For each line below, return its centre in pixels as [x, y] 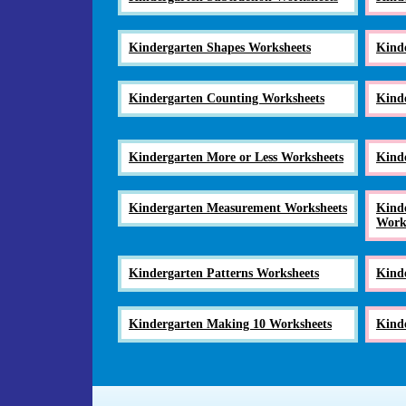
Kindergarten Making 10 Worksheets [230, 324]
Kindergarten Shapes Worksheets [220, 47]
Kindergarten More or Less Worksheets [236, 157]
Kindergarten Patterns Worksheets [224, 273]
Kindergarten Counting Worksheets [227, 98]
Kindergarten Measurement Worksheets [238, 208]
